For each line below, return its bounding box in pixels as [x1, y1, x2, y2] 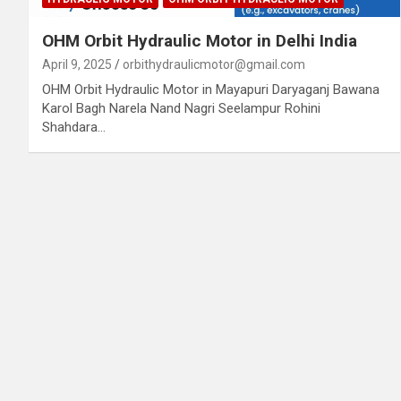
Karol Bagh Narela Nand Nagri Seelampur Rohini [42, 99, 320, 116]
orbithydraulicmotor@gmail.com [123, 56, 305, 72]
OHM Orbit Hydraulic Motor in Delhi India [42, 30, 357, 51]
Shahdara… [42, 118, 106, 135]
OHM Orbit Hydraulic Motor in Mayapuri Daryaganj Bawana [42, 81, 380, 98]
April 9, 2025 [42, 56, 112, 72]
